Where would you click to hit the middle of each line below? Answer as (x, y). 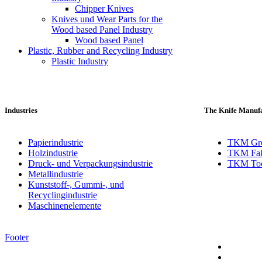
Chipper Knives (104, 9)
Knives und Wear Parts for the (107, 19)
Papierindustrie (56, 142)
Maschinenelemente (65, 205)
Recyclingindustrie (63, 195)
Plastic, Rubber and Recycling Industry (100, 51)
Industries (21, 110)
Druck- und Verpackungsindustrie (90, 163)
